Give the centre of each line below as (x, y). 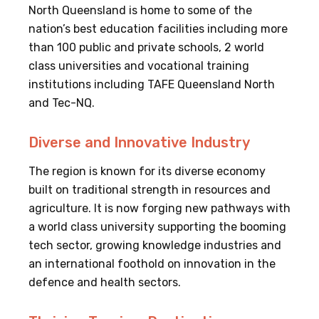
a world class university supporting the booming (157, 227)
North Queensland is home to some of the (140, 10)
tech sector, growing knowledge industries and (155, 245)
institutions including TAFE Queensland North (152, 84)
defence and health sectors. (105, 282)
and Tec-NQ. (62, 103)
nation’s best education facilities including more (158, 29)
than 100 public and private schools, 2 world (146, 47)
